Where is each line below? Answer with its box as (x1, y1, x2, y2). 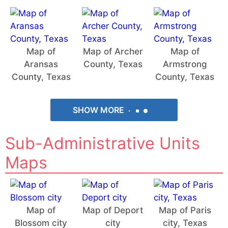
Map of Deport (82, 205, 144, 215)
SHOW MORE (72, 104, 126, 115)
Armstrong (162, 59, 207, 69)
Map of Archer (82, 46, 143, 56)
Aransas (24, 59, 59, 69)
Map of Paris (158, 205, 211, 215)
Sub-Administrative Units (5, 133, 200, 153)
